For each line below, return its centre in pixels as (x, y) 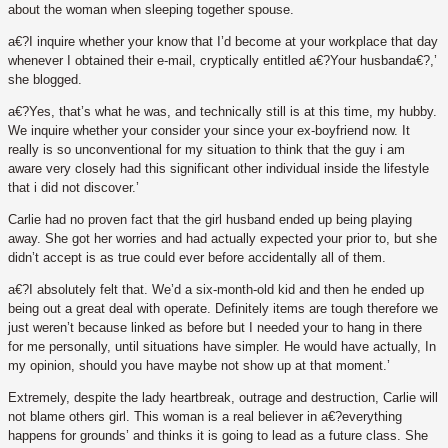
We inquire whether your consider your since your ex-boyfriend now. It (209, 131)
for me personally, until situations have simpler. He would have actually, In (222, 347)
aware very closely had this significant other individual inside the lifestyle (218, 169)
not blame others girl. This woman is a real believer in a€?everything (205, 417)
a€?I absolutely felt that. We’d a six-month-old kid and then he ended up (216, 290)
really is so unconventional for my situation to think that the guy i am (206, 150)
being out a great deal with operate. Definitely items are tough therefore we (223, 309)
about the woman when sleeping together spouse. (151, 10)
